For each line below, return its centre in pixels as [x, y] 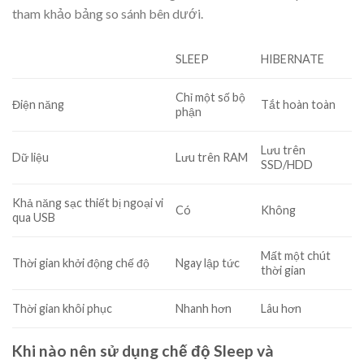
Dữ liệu [30, 158]
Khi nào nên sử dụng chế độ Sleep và [143, 350]
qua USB [34, 218]
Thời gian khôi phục [62, 309]
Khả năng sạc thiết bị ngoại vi [88, 203]
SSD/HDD [287, 165]
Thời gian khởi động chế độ [81, 263]
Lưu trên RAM [212, 158]
